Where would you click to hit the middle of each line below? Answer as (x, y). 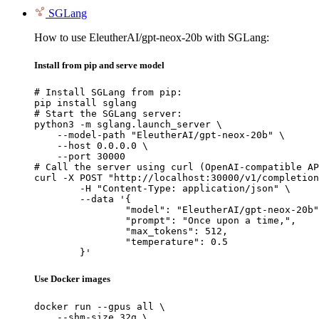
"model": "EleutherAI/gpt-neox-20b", (80, 210)
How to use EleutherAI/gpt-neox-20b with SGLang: (152, 37)
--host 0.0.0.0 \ (91, 146)
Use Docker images (72, 279)
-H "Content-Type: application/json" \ (57, 189)
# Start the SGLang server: (108, 114)
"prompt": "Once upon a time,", (80, 221)
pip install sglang (85, 103)
